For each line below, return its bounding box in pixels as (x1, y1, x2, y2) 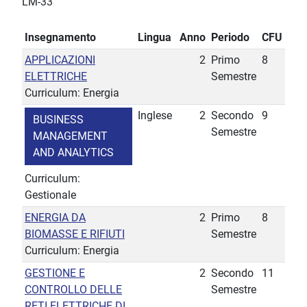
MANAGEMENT (33, 130, 108, 143)
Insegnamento (25, 31, 96, 45)
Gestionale (25, 188, 76, 202)
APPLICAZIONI (25, 53, 95, 67)
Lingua (138, 31, 171, 45)
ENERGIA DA (25, 211, 86, 225)
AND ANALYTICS (33, 146, 114, 160)
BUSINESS (33, 113, 84, 127)
